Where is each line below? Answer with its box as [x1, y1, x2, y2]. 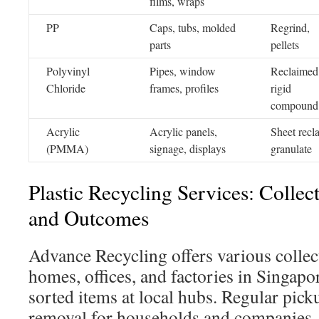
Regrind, [271, 20, 310, 35]
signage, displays [150, 141, 226, 156]
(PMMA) [46, 141, 88, 156]
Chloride [46, 80, 85, 95]
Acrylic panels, [150, 124, 217, 139]
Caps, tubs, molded [150, 20, 236, 35]
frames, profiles [150, 80, 219, 95]
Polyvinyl [46, 63, 90, 78]
